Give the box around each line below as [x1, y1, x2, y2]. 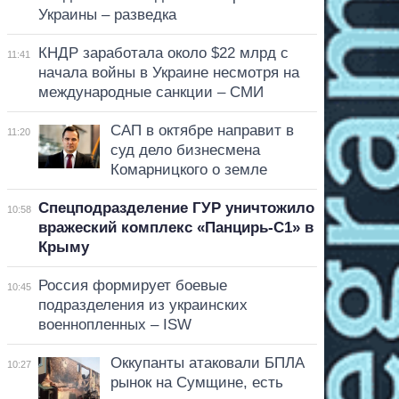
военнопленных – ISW [37, 315, 191, 333]
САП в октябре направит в [110, 121, 294, 139]
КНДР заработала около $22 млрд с [37, 44, 289, 61]
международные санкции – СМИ [37, 83, 264, 101]
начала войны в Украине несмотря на [37, 63, 299, 81]
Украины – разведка [37, 5, 176, 23]
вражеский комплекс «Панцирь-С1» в [37, 218, 313, 236]
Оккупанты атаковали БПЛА [110, 354, 305, 371]
